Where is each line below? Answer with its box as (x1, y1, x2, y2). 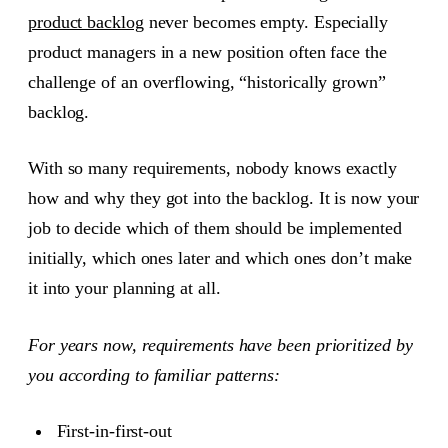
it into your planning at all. (28, 278, 221, 299)
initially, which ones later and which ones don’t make (28, 248, 413, 269)
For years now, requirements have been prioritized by (28, 334, 413, 355)
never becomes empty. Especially (143, 12, 388, 32)
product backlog (28, 12, 144, 32)
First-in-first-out (56, 420, 172, 441)
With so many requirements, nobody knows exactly (28, 158, 397, 179)
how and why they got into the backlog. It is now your (28, 188, 420, 209)
